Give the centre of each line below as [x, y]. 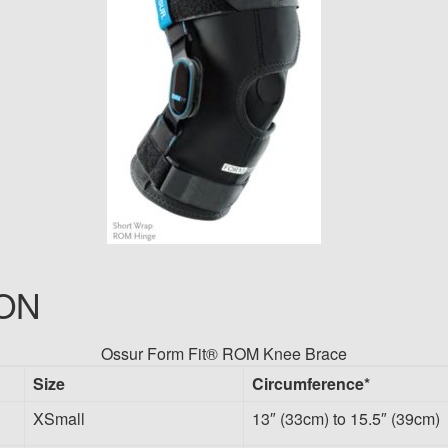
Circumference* [311, 383]
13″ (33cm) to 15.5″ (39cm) [346, 418]
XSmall [59, 418]
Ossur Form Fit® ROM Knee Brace [224, 353]
